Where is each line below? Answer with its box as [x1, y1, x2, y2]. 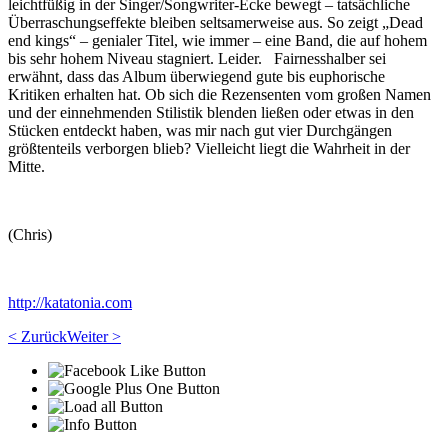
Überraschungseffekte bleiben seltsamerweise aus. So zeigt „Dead [8, 14, 423, 31]
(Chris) [8, 226, 52, 243]
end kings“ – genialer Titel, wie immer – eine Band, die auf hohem [8, 32, 427, 49]
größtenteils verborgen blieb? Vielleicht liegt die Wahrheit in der [8, 140, 410, 157]
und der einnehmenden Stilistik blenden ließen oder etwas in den [8, 104, 414, 121]
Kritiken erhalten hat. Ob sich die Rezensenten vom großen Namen [8, 86, 431, 103]
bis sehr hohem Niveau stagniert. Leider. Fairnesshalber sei [8, 50, 386, 67]
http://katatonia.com [8, 294, 132, 311]
